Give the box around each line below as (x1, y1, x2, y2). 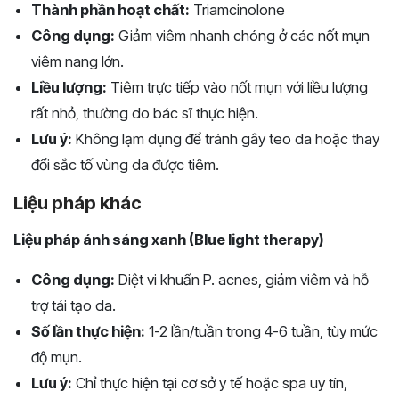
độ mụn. (31, 348, 82, 367)
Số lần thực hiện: (31, 322, 145, 341)
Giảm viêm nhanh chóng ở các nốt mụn (115, 27, 370, 45)
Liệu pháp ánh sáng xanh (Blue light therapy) (13, 231, 324, 249)
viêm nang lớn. (31, 53, 124, 71)
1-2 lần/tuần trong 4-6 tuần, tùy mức (145, 322, 378, 341)
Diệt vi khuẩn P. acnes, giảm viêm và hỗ (115, 271, 369, 289)
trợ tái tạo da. (31, 297, 116, 315)
